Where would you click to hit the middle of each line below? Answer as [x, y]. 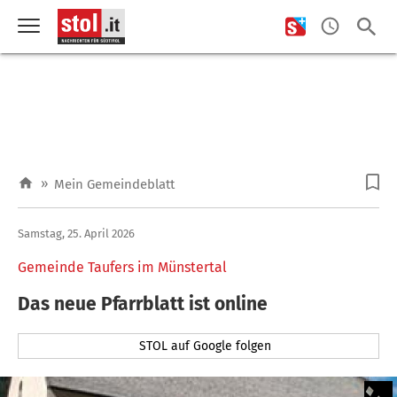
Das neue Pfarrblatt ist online [143, 304]
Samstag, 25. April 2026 [76, 233]
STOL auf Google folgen [206, 346]
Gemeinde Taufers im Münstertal [122, 267]
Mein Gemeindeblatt [114, 184]
